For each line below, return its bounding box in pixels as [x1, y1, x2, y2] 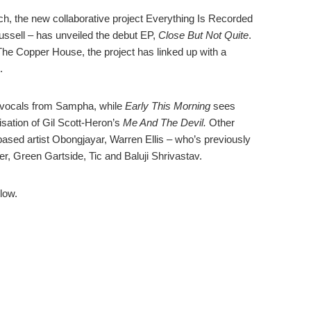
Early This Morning [124, 100, 213, 112]
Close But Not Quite [158, 29, 249, 41]
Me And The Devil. [122, 117, 209, 128]
